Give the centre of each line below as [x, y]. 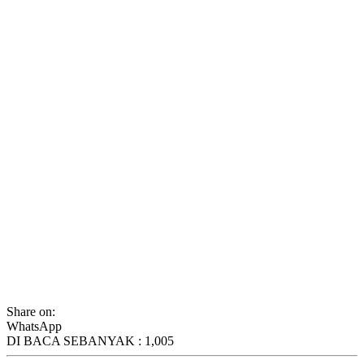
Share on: [31, 311]
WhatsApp [34, 326]
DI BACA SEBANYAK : [76, 340]
